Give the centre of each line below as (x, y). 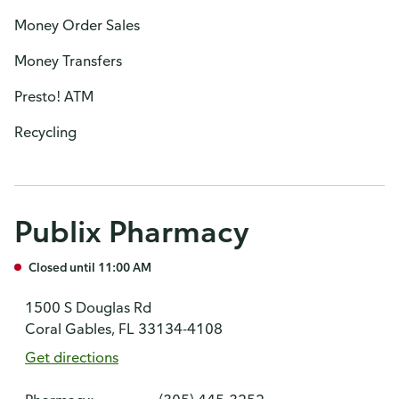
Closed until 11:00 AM (90, 267)
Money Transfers (68, 61)
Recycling (45, 132)
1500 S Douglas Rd (88, 307)
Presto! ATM (54, 96)
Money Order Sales (77, 25)
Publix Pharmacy (131, 231)
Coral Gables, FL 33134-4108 (124, 329)
